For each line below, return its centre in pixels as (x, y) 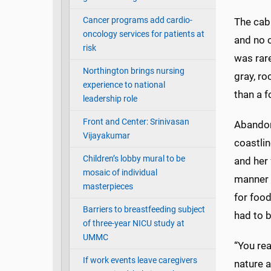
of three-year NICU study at (133, 224)
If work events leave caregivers (140, 261)
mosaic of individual (120, 173)
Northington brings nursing (133, 71)
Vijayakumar (106, 136)
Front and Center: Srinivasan (136, 122)
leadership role (110, 99)
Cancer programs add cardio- (137, 21)
